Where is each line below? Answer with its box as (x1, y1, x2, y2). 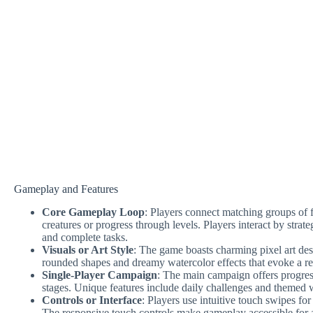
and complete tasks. (42, 231, 128, 243)
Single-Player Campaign (42, 268, 157, 281)
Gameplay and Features (14, 183, 118, 195)
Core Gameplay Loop (42, 205, 145, 218)
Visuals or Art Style (42, 243, 133, 256)
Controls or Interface (42, 293, 142, 306)
